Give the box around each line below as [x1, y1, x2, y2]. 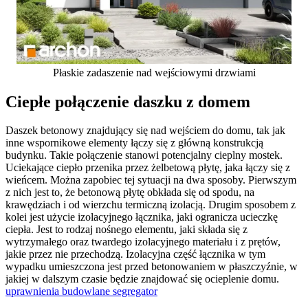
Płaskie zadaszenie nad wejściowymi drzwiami [52, 66, 256, 78]
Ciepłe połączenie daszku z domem [5, 92, 250, 111]
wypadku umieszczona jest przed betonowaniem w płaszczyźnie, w [5, 261, 298, 273]
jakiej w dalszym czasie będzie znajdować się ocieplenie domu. [5, 273, 279, 285]
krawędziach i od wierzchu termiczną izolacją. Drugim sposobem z [5, 199, 296, 211]
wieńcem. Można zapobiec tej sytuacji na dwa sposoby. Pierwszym [5, 174, 296, 186]
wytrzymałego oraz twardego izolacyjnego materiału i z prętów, [5, 236, 280, 248]
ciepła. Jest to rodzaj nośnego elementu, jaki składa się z [5, 223, 247, 236]
